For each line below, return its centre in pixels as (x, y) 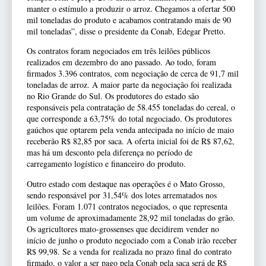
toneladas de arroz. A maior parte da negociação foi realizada (129, 85)
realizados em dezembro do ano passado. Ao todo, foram (121, 62)
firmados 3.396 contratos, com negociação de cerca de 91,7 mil (133, 74)
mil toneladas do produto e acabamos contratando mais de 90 (129, 20)
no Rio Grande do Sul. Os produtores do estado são (113, 96)
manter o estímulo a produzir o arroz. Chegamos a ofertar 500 (131, 9)
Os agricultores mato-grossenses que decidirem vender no (123, 229)
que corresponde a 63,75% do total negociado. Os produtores (129, 119)
